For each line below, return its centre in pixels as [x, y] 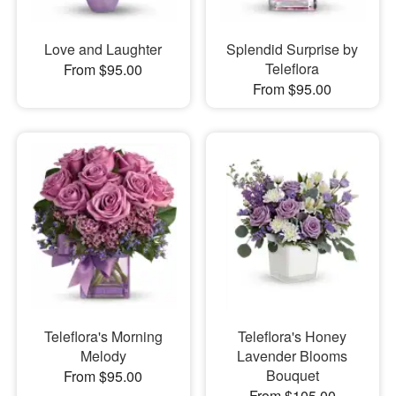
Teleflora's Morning [103, 336]
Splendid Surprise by [293, 49]
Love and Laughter [103, 49]
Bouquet [292, 375]
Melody [103, 356]
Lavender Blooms [293, 356]
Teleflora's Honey [293, 336]
